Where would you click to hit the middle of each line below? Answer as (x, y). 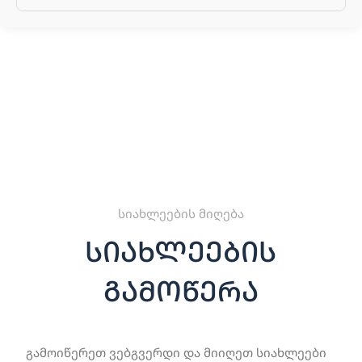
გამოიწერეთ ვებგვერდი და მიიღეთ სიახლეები (176, 352)
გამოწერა (181, 290)
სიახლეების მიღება (181, 213)
